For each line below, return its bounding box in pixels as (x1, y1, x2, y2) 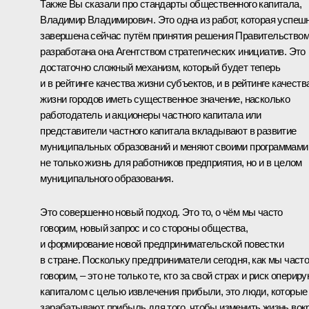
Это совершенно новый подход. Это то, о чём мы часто (40, 206, 283, 218)
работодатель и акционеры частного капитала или (40, 108, 261, 121)
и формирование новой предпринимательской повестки (40, 237, 283, 250)
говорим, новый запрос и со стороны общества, (40, 221, 248, 234)
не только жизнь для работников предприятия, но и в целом (40, 156, 302, 168)
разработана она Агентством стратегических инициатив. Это (40, 45, 306, 57)
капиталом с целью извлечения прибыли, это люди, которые (40, 285, 308, 297)
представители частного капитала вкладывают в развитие (40, 124, 297, 137)
